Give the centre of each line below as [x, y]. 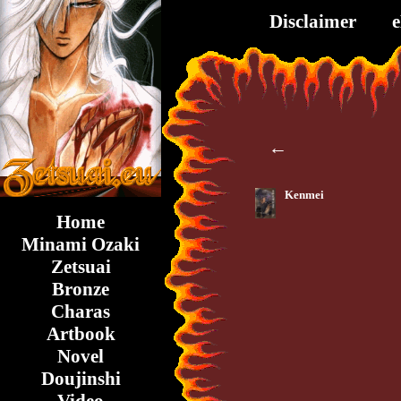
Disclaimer [313, 21]
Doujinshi [81, 379]
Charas [81, 311]
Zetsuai [81, 267]
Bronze [81, 289]
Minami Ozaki [81, 244]
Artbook [81, 334]
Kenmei [304, 195]
